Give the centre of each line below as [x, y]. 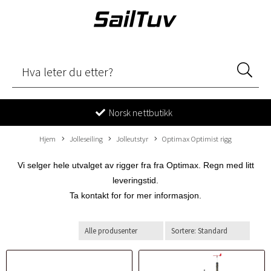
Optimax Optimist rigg [197, 139]
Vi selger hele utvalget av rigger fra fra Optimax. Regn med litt [135, 165]
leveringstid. [135, 180]
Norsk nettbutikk [139, 113]
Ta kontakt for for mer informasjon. [135, 195]
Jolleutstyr [132, 139]
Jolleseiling [86, 139]
